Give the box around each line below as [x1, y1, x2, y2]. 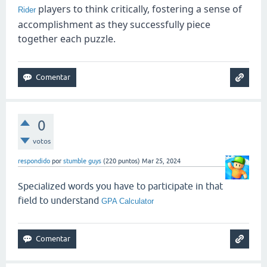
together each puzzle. [18, 32, 116, 45]
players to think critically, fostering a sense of [38, 2, 242, 15]
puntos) [116, 157, 140, 164]
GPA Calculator [101, 196, 154, 206]
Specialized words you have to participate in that [18, 180, 223, 191]
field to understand [18, 194, 101, 206]
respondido [18, 157, 50, 164]
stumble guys [63, 157, 101, 164]
